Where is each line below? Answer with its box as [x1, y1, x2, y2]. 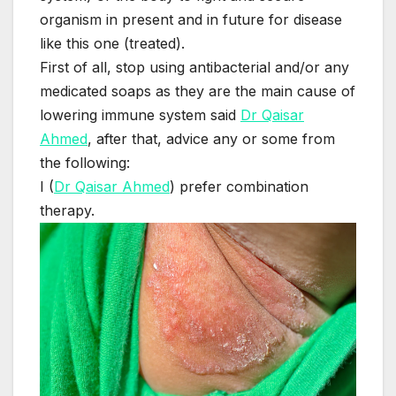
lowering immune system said [40, 106, 240, 125]
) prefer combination [170, 178, 308, 196]
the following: [40, 154, 130, 172]
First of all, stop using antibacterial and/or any [40, 58, 349, 77]
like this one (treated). [40, 34, 185, 53]
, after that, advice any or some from [88, 130, 335, 148]
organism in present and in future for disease [40, 11, 342, 29]
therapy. [40, 202, 95, 220]
